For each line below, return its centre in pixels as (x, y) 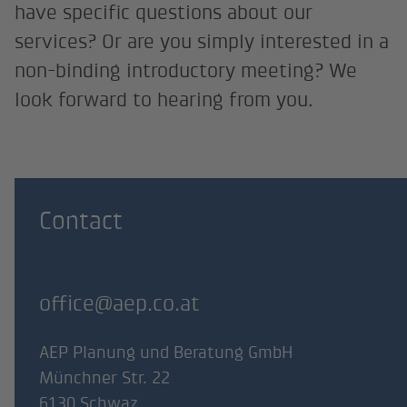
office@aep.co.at (119, 303)
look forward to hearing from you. (167, 99)
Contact (81, 220)
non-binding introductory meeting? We (186, 70)
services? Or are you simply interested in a (202, 41)
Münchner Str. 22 (104, 377)
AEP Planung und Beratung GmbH (166, 352)
